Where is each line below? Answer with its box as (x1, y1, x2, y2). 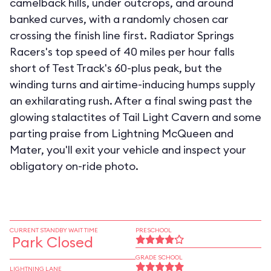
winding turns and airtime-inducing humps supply (10, 77, 255, 91)
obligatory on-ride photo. (10, 159, 139, 173)
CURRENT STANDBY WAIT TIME (10, 226, 98, 234)
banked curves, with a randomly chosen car (10, 12, 229, 26)
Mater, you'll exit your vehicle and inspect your (10, 143, 246, 157)
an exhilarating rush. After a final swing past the (10, 94, 252, 108)
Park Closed (12, 233, 93, 251)
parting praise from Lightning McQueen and (10, 126, 233, 140)
